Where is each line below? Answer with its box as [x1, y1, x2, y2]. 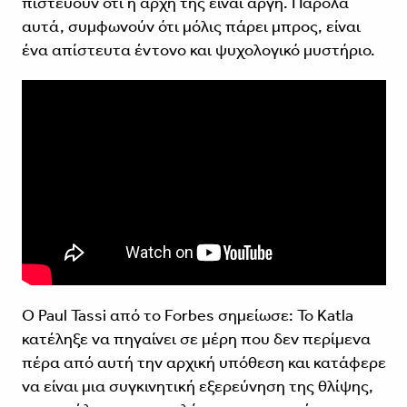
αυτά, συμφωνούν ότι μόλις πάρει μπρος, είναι [21, 16, 361, 37]
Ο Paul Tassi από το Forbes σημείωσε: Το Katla [21, 305, 353, 326]
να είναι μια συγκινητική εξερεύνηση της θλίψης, [21, 376, 373, 397]
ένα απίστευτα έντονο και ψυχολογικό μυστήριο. [21, 40, 375, 61]
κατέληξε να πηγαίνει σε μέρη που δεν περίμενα [21, 329, 371, 350]
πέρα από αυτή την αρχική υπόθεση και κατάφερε [21, 352, 386, 373]
